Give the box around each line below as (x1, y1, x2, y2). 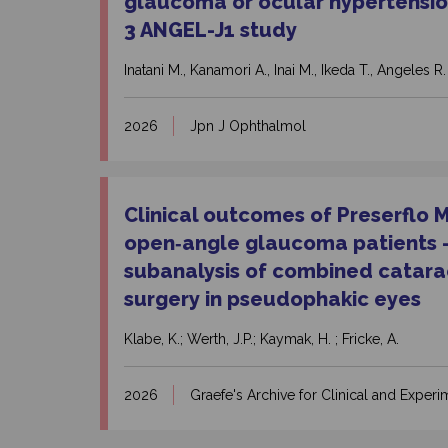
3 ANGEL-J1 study (124, 18, 297, 43)
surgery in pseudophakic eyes (124, 287, 421, 312)
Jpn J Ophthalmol (190, 118, 306, 135)
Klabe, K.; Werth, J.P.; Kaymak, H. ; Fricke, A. (124, 331, 399, 348)
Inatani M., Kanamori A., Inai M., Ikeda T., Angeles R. (124, 62, 446, 79)
